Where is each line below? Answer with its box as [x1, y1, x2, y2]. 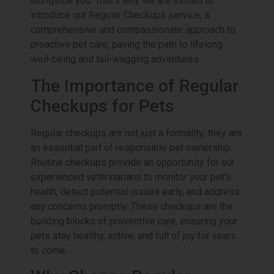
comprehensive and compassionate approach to [31, 24, 235, 36]
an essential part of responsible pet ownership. [31, 141, 232, 154]
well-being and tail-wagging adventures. [31, 53, 201, 65]
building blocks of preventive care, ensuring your [31, 215, 237, 227]
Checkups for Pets [31, 95, 174, 116]
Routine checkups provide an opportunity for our [31, 156, 235, 168]
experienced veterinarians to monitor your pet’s [31, 171, 231, 183]
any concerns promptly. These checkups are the [31, 200, 233, 212]
